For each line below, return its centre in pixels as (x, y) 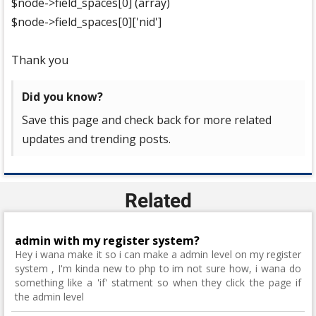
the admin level (49, 297)
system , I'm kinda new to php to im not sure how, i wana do (158, 268)
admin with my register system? (107, 241)
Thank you (40, 60)
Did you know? (62, 97)
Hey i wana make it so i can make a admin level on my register (158, 254)
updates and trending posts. (96, 139)
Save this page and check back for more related (147, 120)
